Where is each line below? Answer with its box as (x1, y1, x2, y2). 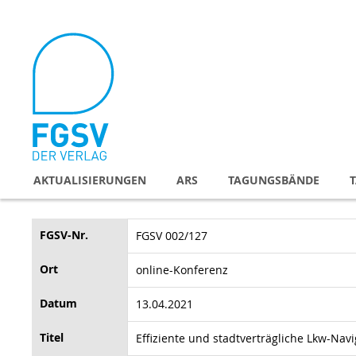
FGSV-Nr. (40, 226, 88, 242)
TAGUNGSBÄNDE (228, 172, 319, 188)
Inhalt (31, 39, 62, 54)
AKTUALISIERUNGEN (33, 172, 146, 188)
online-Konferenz (136, 261, 228, 277)
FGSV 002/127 (136, 227, 207, 243)
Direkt (31, 7, 63, 22)
